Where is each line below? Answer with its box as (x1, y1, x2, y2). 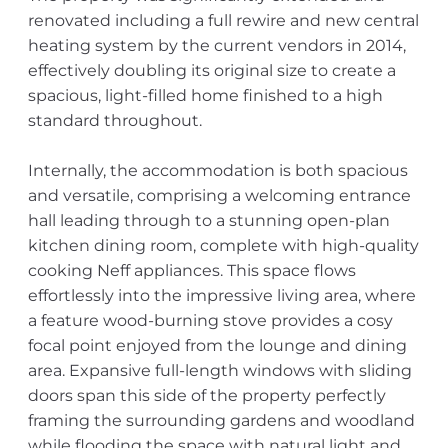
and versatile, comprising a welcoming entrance (27, 186, 411, 205)
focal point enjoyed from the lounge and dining (27, 336, 407, 355)
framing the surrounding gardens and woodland (27, 411, 415, 430)
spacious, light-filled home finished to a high (27, 86, 383, 105)
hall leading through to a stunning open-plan (27, 211, 390, 230)
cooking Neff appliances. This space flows (27, 261, 356, 280)
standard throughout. (27, 111, 202, 130)
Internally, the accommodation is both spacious (27, 161, 408, 180)
